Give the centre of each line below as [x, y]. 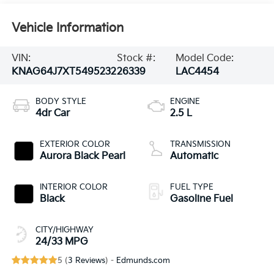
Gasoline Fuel [202, 199]
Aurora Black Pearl [82, 156]
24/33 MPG [61, 242]
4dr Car [52, 113]
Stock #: [136, 59]
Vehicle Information [67, 28]
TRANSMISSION [200, 144]
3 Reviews [86, 260]
